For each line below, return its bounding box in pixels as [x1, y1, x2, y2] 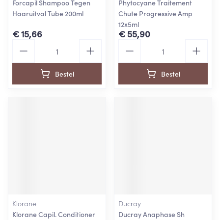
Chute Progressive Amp [118, 8, 192, 18]
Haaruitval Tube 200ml [12, 8, 83, 18]
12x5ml [118, 19, 139, 29]
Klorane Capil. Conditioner [12, 209, 95, 219]
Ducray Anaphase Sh [118, 209, 185, 219]
